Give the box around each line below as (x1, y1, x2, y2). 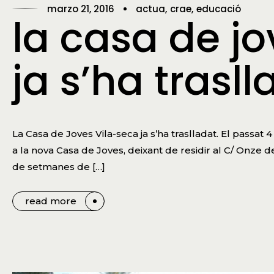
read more (25, 194, 76, 207)
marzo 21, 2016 (47, 2, 114, 16)
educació (196, 2, 241, 16)
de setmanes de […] (12, 160, 105, 172)
